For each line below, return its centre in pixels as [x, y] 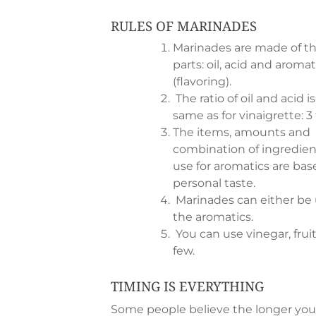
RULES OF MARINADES [184, 26]
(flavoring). [202, 81]
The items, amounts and [242, 132]
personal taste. [214, 183]
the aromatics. [213, 217]
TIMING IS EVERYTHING [187, 286]
